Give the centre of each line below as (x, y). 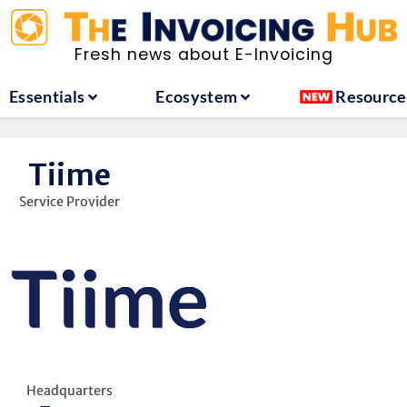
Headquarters (70, 390)
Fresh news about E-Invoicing (203, 55)
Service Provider (70, 202)
